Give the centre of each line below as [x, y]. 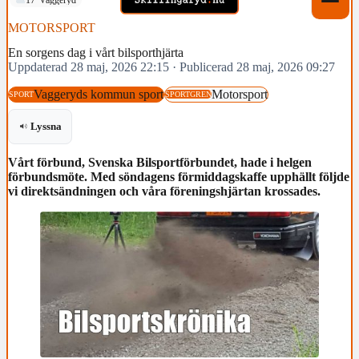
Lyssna [46, 127]
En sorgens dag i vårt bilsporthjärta [96, 53]
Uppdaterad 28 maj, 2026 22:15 [89, 67]
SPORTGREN [188, 95]
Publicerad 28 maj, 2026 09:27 [257, 67]
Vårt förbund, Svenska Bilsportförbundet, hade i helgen [160, 162]
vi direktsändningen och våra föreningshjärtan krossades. [164, 191]
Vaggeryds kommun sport [99, 94]
